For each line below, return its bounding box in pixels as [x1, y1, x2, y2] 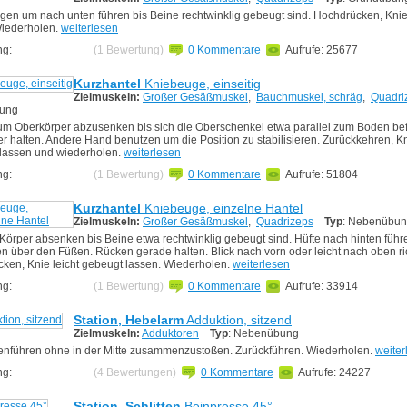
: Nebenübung [228, 326, 299, 340]
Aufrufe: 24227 [298, 365, 371, 379]
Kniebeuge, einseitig [141, 76, 261, 92]
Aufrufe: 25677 [285, 44, 358, 57]
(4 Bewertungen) [94, 365, 176, 379]
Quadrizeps [256, 214, 313, 228]
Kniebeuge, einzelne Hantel [141, 200, 303, 215]
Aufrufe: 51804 [285, 168, 358, 182]
